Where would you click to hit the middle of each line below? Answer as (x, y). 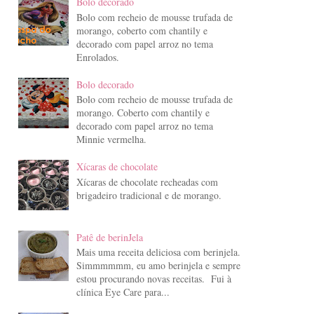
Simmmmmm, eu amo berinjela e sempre (158, 266)
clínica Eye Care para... (123, 292)
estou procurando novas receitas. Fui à (153, 279)
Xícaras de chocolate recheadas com (147, 182)
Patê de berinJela (109, 237)
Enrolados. (97, 57)
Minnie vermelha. (111, 139)
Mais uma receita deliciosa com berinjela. (158, 252)
